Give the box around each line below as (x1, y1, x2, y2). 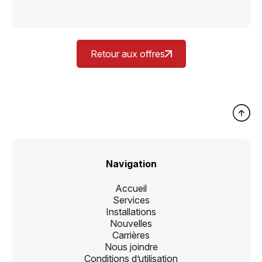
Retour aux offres (90, 48, 165, 60)
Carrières (112, 229, 150, 241)
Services (112, 194, 150, 206)
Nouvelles (110, 218, 152, 229)
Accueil (115, 182, 147, 194)
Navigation (105, 158, 157, 170)
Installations (106, 206, 156, 218)
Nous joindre (104, 241, 158, 253)
